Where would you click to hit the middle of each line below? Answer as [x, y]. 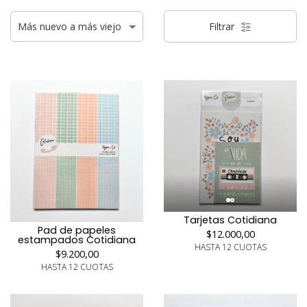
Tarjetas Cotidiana [230, 220]
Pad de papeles [77, 230]
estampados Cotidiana [77, 240]
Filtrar [223, 26]
